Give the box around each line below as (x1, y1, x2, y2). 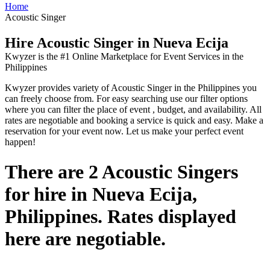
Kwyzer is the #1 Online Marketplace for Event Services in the (5, 51, 243, 62)
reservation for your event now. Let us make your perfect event (5, 126, 243, 137)
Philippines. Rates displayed (5, 205, 236, 227)
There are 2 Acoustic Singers (5, 160, 238, 183)
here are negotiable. (5, 227, 166, 250)
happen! (5, 137, 36, 148)
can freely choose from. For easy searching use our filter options (5, 93, 248, 104)
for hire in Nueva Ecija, (5, 183, 197, 205)
